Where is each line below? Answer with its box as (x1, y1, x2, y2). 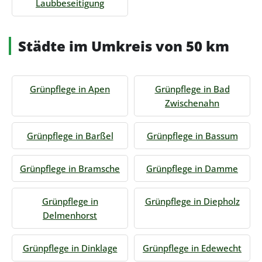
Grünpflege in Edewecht (143, 242, 242, 254)
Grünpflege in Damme (146, 163, 238, 174)
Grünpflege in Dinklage (22, 242, 118, 254)
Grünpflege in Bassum (146, 130, 238, 142)
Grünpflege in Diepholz (144, 195, 240, 207)
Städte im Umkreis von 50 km (18, 36, 229, 56)
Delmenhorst (43, 209, 97, 221)
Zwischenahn (165, 97, 219, 109)
